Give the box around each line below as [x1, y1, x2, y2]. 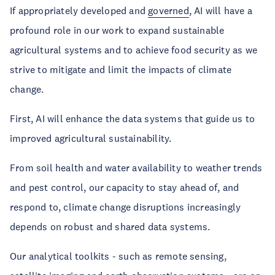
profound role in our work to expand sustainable [10, 24, 225, 36]
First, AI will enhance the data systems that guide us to [10, 112, 255, 125]
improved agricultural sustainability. [10, 132, 172, 144]
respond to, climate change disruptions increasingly [10, 201, 241, 213]
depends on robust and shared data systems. [10, 220, 211, 233]
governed [148, 4, 189, 17]
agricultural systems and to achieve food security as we [10, 44, 258, 56]
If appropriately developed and [10, 4, 149, 17]
